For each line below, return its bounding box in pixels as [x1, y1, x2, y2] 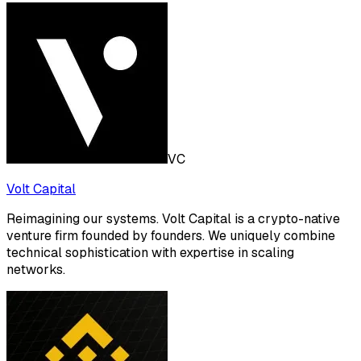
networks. [6, 261, 65, 279]
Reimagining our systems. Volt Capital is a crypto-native [6, 210, 340, 228]
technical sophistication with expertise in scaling [6, 244, 294, 262]
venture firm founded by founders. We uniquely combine [6, 227, 335, 245]
